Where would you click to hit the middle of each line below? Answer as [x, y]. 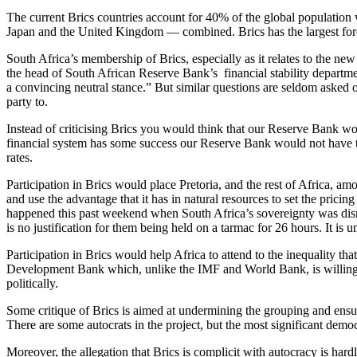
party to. [27, 102]
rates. [20, 158]
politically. [32, 284]
